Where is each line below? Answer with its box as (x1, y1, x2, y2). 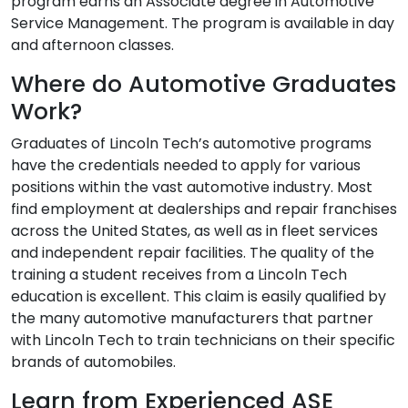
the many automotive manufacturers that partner (11, 308, 373, 329)
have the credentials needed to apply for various (11, 155, 361, 176)
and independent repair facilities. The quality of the (11, 242, 374, 263)
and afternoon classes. (11, 35, 174, 56)
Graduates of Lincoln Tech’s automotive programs (11, 133, 372, 154)
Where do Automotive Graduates (11, 68, 396, 100)
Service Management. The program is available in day (11, 13, 394, 34)
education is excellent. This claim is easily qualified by (11, 286, 386, 307)
